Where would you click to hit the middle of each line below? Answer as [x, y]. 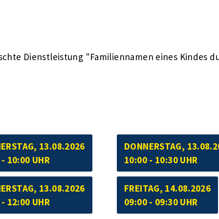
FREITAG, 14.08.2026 [168, 188]
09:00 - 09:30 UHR [161, 202]
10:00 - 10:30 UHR [161, 160]
